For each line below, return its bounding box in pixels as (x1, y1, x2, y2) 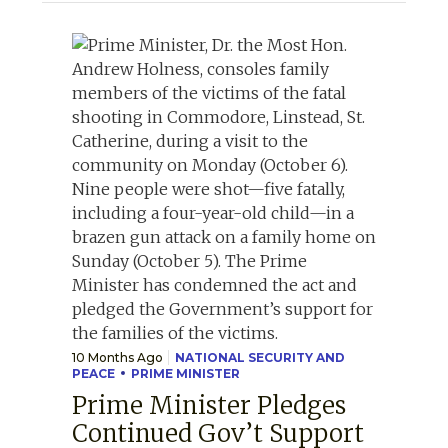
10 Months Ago (72, 349, 163, 365)
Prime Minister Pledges (72, 389, 346, 421)
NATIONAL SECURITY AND (175, 349, 345, 365)
